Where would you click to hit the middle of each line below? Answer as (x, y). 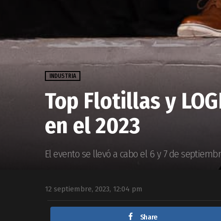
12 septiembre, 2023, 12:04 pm (94, 189)
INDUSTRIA (63, 76)
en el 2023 (92, 125)
